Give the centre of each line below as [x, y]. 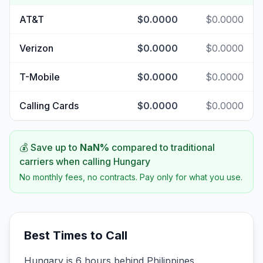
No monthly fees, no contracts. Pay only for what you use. [131, 177]
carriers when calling [66, 161]
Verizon [36, 48]
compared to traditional [162, 147]
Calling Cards [49, 106]
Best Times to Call [76, 235]
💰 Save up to [50, 147]
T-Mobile [40, 77]
